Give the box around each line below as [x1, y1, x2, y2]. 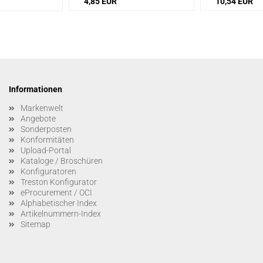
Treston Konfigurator [21, 177, 97, 187]
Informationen [9, 84, 62, 94]
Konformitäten [21, 134, 74, 144]
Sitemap [21, 219, 50, 229]
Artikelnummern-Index [21, 208, 101, 218]
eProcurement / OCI [21, 187, 92, 197]
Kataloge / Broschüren [21, 156, 103, 166]
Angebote [21, 113, 56, 123]
